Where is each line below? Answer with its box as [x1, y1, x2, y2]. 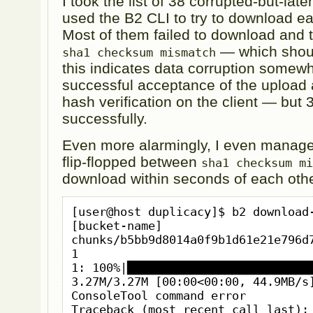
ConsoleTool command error [71, 289, 246, 303]
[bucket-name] [71, 219, 162, 233]
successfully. [62, 110, 148, 127]
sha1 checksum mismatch [62, 45, 217, 60]
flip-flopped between [62, 153, 202, 170]
